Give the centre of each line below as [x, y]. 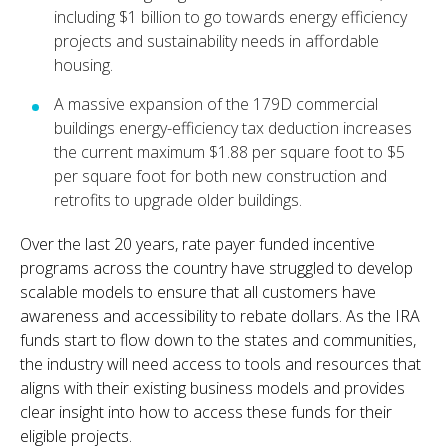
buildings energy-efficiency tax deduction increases [233, 127]
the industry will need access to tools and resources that [220, 363]
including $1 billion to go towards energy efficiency [230, 16]
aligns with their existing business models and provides [212, 387]
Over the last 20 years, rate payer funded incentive [197, 243]
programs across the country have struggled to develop [216, 267]
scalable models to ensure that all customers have [198, 291]
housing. [83, 64]
